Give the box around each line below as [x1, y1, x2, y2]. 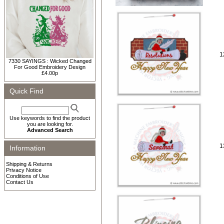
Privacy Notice [6, 167, 41, 173]
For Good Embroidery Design [14, 64, 85, 70]
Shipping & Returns [6, 161, 52, 167]
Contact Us [6, 179, 33, 185]
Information [9, 144, 45, 152]
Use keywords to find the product [9, 115, 90, 121]
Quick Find [9, 87, 43, 95]
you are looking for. [26, 121, 73, 127]
